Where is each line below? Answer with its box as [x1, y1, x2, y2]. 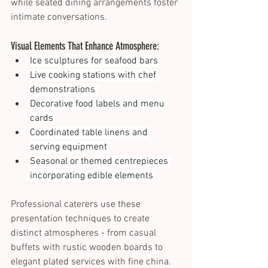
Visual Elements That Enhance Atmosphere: [11, 39, 162, 53]
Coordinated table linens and [30, 127, 150, 139]
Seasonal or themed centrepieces [30, 156, 170, 168]
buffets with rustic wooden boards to [11, 242, 165, 254]
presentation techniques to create [11, 213, 152, 226]
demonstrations [30, 84, 98, 96]
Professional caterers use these [11, 199, 143, 211]
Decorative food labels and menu [30, 98, 167, 111]
